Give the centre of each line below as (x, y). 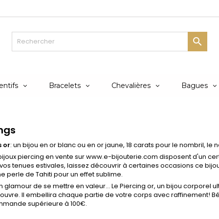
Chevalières (131, 86)
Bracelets (65, 86)
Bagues (195, 86)
